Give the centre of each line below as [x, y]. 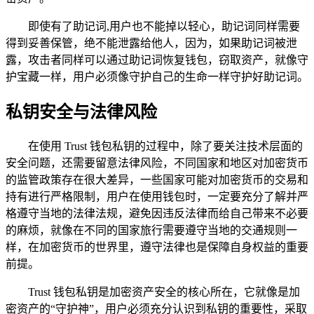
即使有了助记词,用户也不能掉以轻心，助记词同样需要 [164, 27]
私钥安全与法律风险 [81, 112]
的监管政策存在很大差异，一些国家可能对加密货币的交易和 [157, 180]
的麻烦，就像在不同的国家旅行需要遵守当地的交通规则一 [151, 231]
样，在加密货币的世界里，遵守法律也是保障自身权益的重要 [157, 247]
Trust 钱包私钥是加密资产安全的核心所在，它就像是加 [164, 292]
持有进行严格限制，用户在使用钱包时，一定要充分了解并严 [157, 197]
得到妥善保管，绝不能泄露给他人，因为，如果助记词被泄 [151, 43]
